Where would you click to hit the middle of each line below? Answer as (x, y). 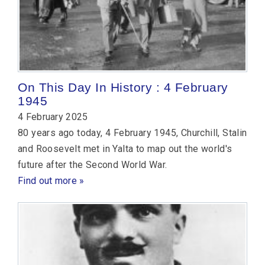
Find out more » (51, 180)
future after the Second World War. (93, 164)
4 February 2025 (53, 117)
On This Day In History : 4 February (123, 87)
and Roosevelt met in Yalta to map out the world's (125, 148)
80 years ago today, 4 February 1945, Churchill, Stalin (132, 132)
